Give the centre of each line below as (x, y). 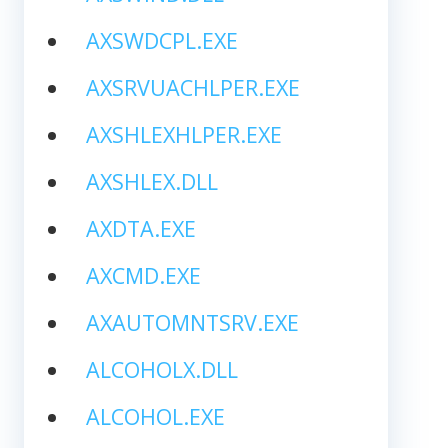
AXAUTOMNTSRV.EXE (192, 322)
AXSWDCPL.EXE (161, 40)
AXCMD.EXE (143, 275)
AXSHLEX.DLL (151, 181)
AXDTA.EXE (140, 228)
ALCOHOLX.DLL (161, 369)
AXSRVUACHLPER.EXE (192, 87)
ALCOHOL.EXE (155, 416)
